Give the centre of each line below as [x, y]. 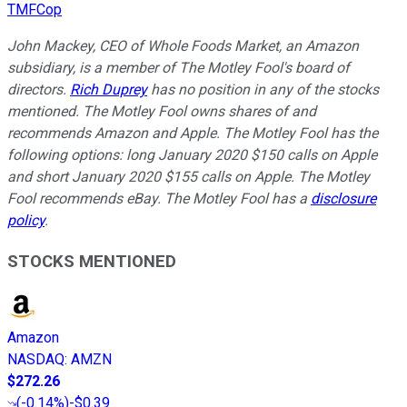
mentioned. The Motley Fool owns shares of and [162, 112]
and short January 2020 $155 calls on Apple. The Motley [189, 177]
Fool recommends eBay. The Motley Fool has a [159, 199]
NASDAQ [36, 359]
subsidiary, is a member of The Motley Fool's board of [179, 68]
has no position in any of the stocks [263, 90]
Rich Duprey [109, 90]
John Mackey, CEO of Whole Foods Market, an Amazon [183, 46]
